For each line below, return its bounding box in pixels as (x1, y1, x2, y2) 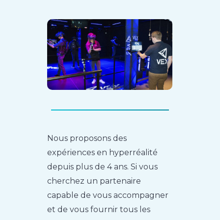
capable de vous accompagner (47, 190, 169, 200)
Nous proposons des (47, 133, 127, 143)
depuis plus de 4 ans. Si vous (47, 162, 158, 171)
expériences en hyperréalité (47, 147, 158, 157)
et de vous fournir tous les (47, 204, 151, 214)
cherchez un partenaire (47, 176, 141, 186)
